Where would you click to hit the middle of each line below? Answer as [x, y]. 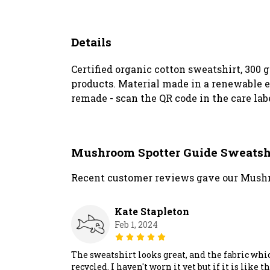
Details [91, 42]
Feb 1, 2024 [136, 225]
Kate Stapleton [152, 212]
